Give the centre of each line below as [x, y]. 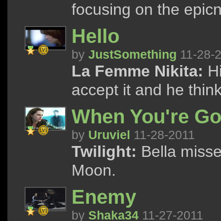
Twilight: [104, 151]
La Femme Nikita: [137, 71]
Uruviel [109, 135]
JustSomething [132, 54]
